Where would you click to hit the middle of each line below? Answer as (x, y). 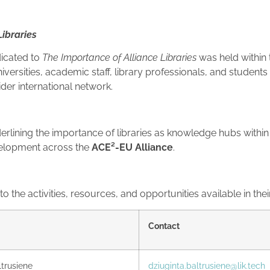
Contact (164, 226)
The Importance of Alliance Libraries (119, 58)
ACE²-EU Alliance (132, 148)
